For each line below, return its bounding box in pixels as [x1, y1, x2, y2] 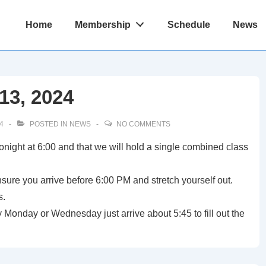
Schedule [167, 20, 210, 30]
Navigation [13, 30, 59, 40]
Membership [75, 20, 131, 30]
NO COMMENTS [116, 120, 170, 128]
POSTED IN [28, 120, 69, 128]
